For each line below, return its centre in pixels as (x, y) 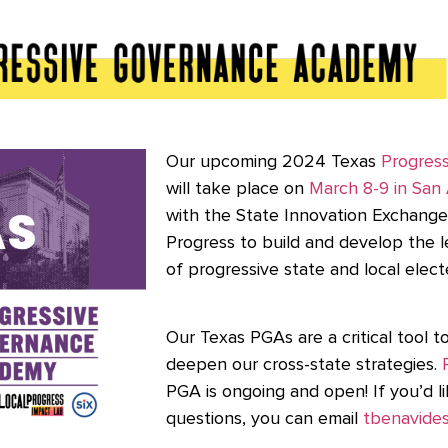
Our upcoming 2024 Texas (274, 161)
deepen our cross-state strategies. (304, 365)
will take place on (238, 188)
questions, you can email (265, 419)
